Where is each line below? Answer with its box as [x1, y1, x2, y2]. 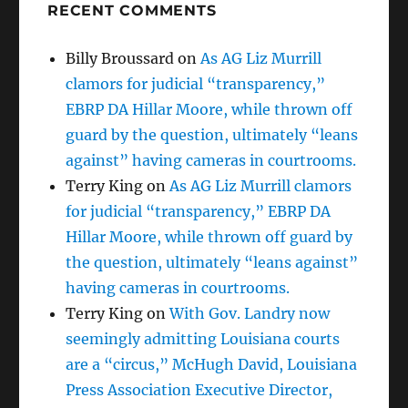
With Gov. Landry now [169, 303, 331, 322]
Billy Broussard [66, 48, 175, 67]
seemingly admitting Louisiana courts [66, 329, 341, 348]
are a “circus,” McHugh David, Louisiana [66, 354, 358, 373]
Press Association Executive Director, [66, 380, 333, 399]
